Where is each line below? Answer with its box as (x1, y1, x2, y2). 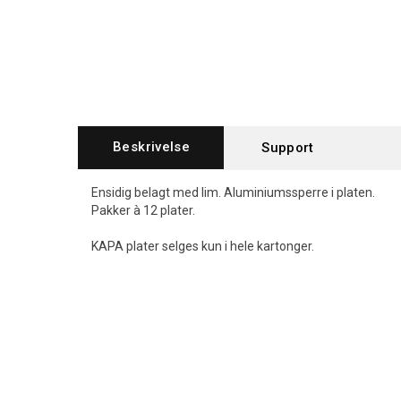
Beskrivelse (113, 139, 191, 155)
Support (261, 140, 314, 156)
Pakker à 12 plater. (91, 203, 195, 218)
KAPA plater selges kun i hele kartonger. (91, 239, 314, 253)
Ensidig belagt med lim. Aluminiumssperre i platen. (91, 185, 375, 200)
